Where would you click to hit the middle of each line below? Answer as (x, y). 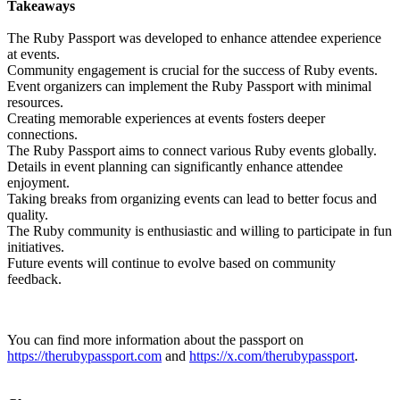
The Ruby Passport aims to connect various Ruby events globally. (192, 150)
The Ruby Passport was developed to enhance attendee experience (194, 37)
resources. (35, 102)
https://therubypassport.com (84, 355)
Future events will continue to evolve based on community (171, 262)
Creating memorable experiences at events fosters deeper (166, 118)
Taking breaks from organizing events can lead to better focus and (192, 198)
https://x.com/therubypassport (272, 355)
